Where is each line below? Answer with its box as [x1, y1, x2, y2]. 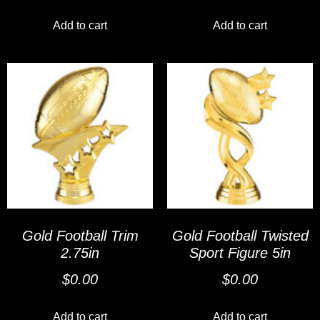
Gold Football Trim [21, 228, 139, 244]
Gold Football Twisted [171, 228, 309, 244]
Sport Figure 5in [189, 245, 291, 261]
